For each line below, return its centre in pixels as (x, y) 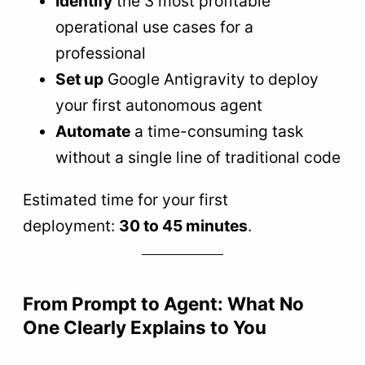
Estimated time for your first (125, 199)
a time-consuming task (217, 132)
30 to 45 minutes (183, 225)
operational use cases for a (154, 27)
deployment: (71, 225)
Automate (93, 132)
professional (101, 53)
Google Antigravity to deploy (211, 79)
